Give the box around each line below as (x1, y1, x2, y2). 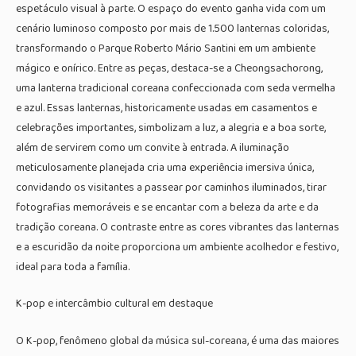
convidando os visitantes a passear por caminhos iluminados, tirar (16, 178, 327, 196)
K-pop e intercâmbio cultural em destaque (16, 295, 213, 313)
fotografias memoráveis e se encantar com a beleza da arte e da (16, 198, 319, 216)
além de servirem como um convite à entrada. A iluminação (16, 138, 289, 157)
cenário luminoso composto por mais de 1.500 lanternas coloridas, (16, 19, 329, 37)
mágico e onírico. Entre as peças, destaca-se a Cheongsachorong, (16, 59, 323, 77)
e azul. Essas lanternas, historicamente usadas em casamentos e (16, 99, 317, 117)
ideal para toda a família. (16, 257, 130, 276)
